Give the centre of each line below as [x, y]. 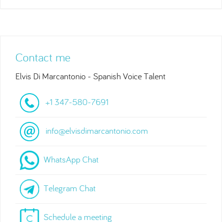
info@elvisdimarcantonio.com [97, 130]
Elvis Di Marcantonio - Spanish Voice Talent [90, 76]
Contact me [43, 57]
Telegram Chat [70, 188]
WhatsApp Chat [71, 159]
